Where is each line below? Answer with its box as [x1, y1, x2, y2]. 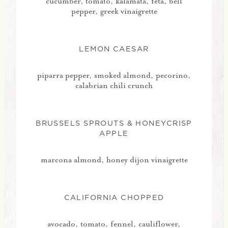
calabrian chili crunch [75, 80, 153, 91]
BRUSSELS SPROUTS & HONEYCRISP [36, 118, 192, 128]
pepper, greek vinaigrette [71, 6, 157, 16]
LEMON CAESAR [79, 43, 149, 54]
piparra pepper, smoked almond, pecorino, [37, 70, 191, 80]
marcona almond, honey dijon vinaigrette [40, 154, 188, 165]
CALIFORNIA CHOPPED [64, 192, 164, 203]
